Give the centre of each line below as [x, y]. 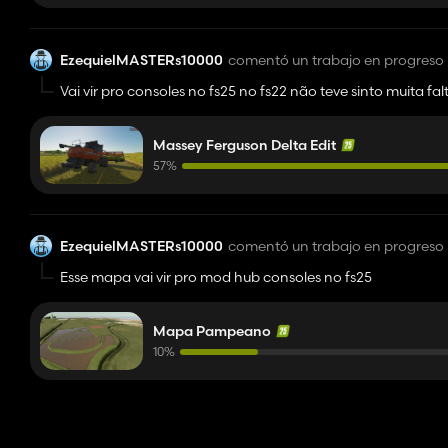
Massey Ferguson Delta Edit [244, 145]
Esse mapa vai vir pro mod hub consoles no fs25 [216, 277]
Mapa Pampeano [212, 331]
